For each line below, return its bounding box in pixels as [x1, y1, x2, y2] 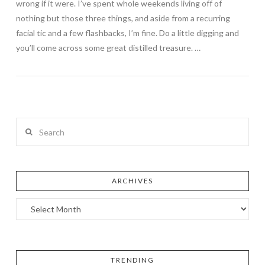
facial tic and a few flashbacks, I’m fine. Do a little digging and [15, 28, 239, 38]
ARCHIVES [111, 176, 154, 186]
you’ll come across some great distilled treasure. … [15, 43, 201, 53]
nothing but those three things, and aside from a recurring [15, 13, 230, 24]
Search [15, 119, 41, 130]
